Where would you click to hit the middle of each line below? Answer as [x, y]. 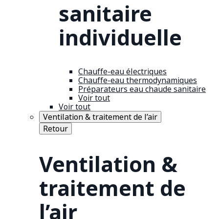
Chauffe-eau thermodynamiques [138, 80]
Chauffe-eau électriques [122, 71]
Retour [55, 128]
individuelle [120, 38]
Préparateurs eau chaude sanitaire [142, 89]
